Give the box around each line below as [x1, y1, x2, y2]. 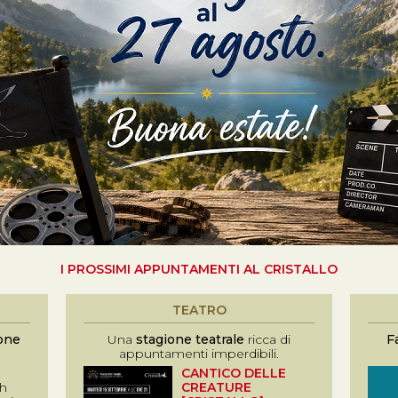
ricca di [244, 331, 291, 347]
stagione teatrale [136, 331, 244, 347]
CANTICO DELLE [181, 365, 286, 381]
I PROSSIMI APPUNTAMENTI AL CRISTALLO [60, 261, 338, 277]
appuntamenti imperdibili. [119, 346, 279, 362]
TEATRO [171, 302, 227, 318]
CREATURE [181, 379, 251, 395]
